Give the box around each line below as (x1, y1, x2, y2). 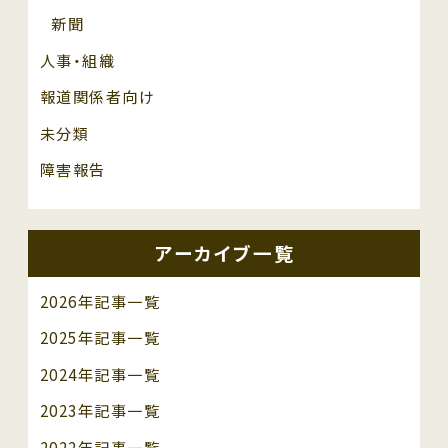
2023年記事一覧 (39, 399, 161, 423)
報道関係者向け (39, 85, 156, 109)
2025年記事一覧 (39, 326, 161, 350)
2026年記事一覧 (39, 289, 161, 313)
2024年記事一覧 (39, 362, 161, 386)
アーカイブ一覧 (155, 238, 295, 267)
